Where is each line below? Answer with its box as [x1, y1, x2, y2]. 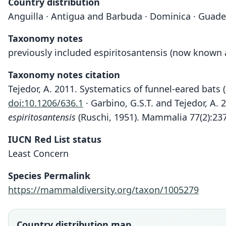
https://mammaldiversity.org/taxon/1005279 [8, 184, 199, 196]
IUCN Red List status [8, 133, 101, 145]
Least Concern [8, 147, 69, 159]
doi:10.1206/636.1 [8, 97, 83, 109]
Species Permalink [8, 169, 90, 182]
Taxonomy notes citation [8, 69, 120, 81]
